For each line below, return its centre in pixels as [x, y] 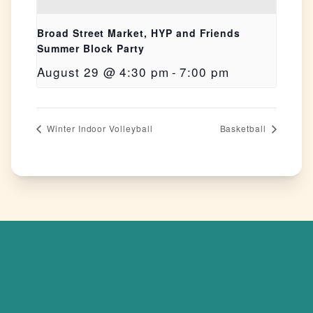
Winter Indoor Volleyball [99, 129]
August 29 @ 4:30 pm [103, 72]
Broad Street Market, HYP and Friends [139, 33]
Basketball [244, 129]
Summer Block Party [91, 49]
